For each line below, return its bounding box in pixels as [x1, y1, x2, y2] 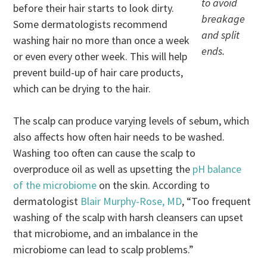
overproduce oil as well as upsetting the [13, 162, 193, 176]
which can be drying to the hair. [13, 81, 151, 95]
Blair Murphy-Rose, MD [80, 194, 182, 208]
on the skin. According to [97, 178, 210, 192]
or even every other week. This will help [13, 49, 188, 63]
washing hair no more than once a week [13, 33, 190, 47]
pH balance [193, 162, 242, 176]
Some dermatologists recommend [13, 17, 168, 31]
